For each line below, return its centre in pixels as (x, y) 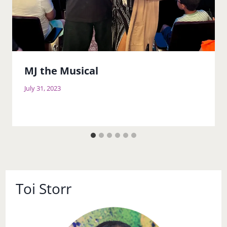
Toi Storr (44, 189)
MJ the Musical (61, 71)
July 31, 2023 (43, 88)
